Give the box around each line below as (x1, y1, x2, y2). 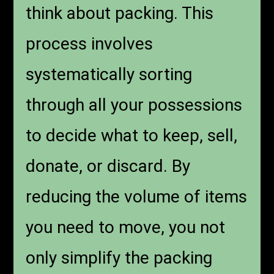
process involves (26, 34, 154, 54)
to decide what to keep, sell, (26, 125, 238, 146)
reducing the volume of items (26, 187, 248, 207)
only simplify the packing (26, 248, 213, 268)
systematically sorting (26, 64, 193, 85)
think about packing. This (26, 3, 214, 24)
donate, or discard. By (26, 156, 191, 177)
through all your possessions (26, 95, 243, 116)
